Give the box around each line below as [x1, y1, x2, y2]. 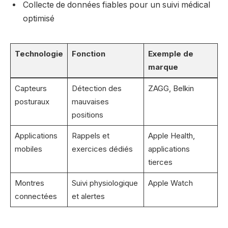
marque [148, 62, 178, 72]
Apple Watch [148, 178, 193, 188]
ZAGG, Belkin [148, 83, 194, 93]
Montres [14, 178, 44, 188]
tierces [148, 157, 173, 167]
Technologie [14, 48, 63, 59]
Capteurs [14, 83, 47, 93]
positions [71, 109, 103, 120]
